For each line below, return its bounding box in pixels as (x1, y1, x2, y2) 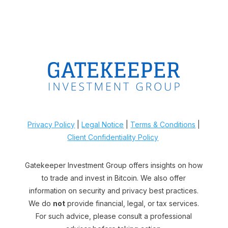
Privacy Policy (27, 120, 75, 129)
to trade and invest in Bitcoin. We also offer (42, 173, 186, 182)
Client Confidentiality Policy (67, 132, 159, 141)
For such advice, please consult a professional (36, 211, 192, 220)
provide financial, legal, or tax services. (65, 198, 199, 208)
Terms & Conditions (130, 120, 196, 129)
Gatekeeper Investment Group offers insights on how (25, 160, 203, 169)
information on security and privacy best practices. (29, 186, 199, 195)
